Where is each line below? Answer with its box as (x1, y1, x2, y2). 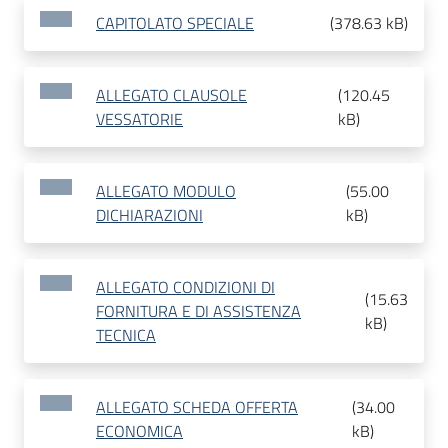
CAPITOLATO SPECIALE (96, 11, 254, 36)
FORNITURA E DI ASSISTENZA (96, 299, 301, 324)
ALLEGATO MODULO (96, 179, 236, 204)
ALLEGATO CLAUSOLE (96, 83, 247, 108)
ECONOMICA (96, 419, 183, 444)
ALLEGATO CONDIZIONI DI (96, 275, 275, 300)
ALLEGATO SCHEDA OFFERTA (96, 395, 298, 420)
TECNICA (96, 323, 156, 348)
